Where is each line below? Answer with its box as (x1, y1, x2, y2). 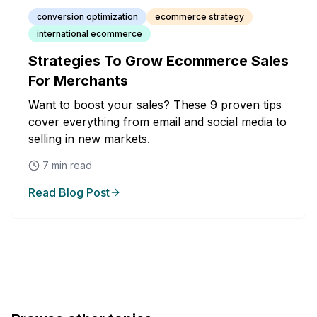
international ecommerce (37, 28, 142, 39)
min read (49, 159, 92, 171)
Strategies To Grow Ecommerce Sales (28, 52, 289, 69)
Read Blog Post (28, 185, 110, 200)
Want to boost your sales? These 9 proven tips (28, 98, 282, 112)
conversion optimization (37, 11, 138, 22)
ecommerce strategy (155, 11, 244, 22)
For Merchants (28, 72, 128, 89)
